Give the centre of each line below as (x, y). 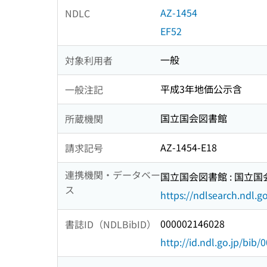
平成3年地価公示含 (201, 89)
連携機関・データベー (113, 175)
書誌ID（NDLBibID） (111, 224)
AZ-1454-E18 (189, 148)
